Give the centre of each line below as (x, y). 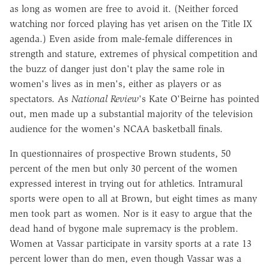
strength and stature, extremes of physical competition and (134, 53)
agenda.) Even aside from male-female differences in (121, 38)
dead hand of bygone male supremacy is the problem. (124, 228)
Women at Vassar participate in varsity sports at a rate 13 (131, 243)
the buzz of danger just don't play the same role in (117, 68)
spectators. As (41, 98)
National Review (105, 98)
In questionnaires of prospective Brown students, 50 (120, 153)
